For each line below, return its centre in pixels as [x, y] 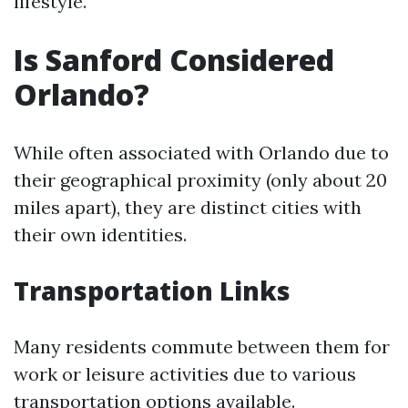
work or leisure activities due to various [185, 374]
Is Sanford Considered [174, 60]
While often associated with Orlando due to [201, 153]
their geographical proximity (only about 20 [200, 180]
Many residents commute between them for [202, 347]
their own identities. [100, 235]
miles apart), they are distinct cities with [188, 207]
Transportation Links [152, 291]
